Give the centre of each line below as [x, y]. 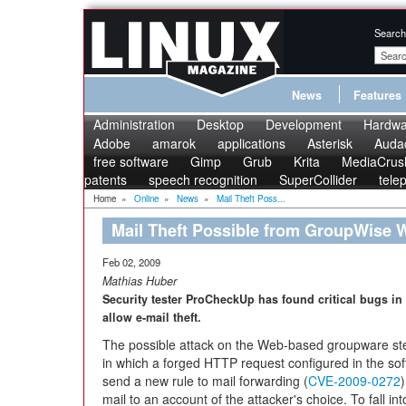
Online [146, 198]
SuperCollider [318, 179]
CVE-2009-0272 [354, 381]
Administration [134, 124]
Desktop [220, 124]
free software [131, 161]
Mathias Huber [140, 281]
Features [377, 95]
